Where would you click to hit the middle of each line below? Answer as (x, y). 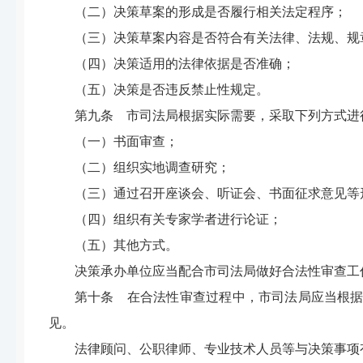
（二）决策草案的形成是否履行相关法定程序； (211, 12)
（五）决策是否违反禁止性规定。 (172, 90)
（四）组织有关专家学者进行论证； (178, 219)
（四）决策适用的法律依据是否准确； (185, 64)
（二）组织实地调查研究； (152, 167)
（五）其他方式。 (126, 245)
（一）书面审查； (126, 141)
